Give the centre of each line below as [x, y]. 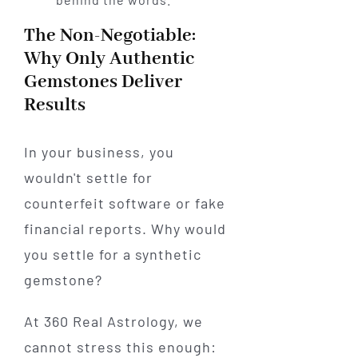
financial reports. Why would [125, 228]
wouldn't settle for [88, 177]
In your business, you [99, 151]
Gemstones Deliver [103, 82]
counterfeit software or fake [124, 203]
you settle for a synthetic [112, 254]
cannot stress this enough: [120, 346]
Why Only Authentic [109, 59]
